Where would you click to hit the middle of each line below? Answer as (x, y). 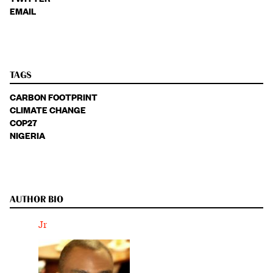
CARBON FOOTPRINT (54, 97)
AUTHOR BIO (37, 200)
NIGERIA (27, 135)
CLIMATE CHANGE (48, 110)
